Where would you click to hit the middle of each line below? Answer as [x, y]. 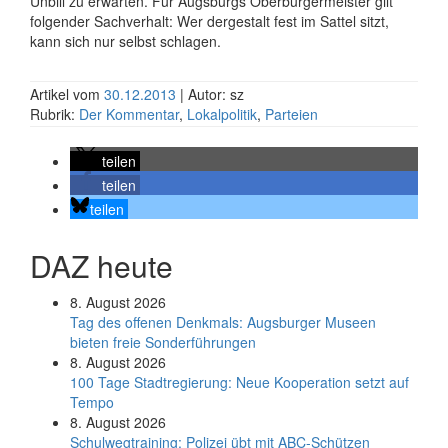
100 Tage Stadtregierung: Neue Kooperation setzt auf [239, 382]
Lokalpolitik [222, 114]
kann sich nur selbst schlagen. [125, 41]
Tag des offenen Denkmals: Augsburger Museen [223, 322]
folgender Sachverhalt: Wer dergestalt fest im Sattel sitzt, [209, 21]
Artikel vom [67, 94]
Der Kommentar [129, 114]
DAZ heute [101, 265]
